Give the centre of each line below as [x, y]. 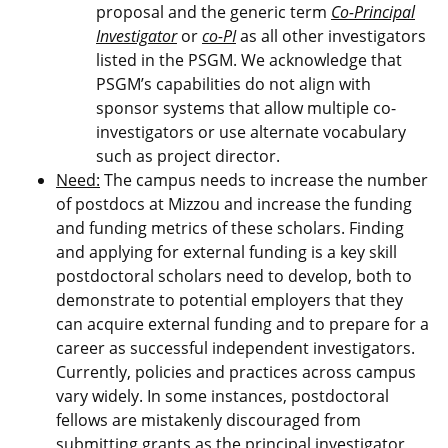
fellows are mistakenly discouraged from [208, 420]
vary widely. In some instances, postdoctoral [222, 396]
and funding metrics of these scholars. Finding [230, 228]
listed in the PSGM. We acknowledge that [249, 60]
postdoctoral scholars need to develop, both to [234, 276]
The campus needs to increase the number [264, 180]
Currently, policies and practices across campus [236, 372]
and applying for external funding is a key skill [226, 252]
